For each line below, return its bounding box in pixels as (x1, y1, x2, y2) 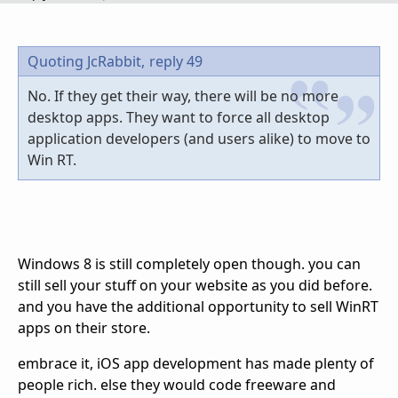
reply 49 (149, 52, 203, 72)
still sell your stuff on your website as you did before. (18, 275, 372, 296)
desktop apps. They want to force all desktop (28, 107, 330, 128)
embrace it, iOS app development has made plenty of (18, 354, 374, 374)
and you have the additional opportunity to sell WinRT (18, 297, 378, 317)
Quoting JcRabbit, (28, 52, 145, 72)
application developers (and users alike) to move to (28, 129, 370, 149)
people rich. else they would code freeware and (18, 375, 336, 395)
